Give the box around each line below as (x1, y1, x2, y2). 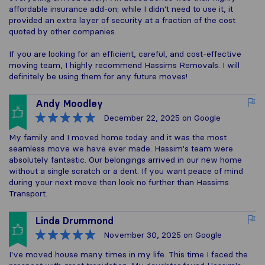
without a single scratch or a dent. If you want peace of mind (9, 165, 243, 176)
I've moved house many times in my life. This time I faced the (9, 248, 248, 260)
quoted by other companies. (9, 25, 117, 37)
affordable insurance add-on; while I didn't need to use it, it (9, 3, 233, 14)
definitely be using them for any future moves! (9, 70, 188, 82)
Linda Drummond (35, 214, 114, 227)
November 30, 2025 (104, 229, 181, 240)
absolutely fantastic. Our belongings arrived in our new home (9, 154, 242, 165)
